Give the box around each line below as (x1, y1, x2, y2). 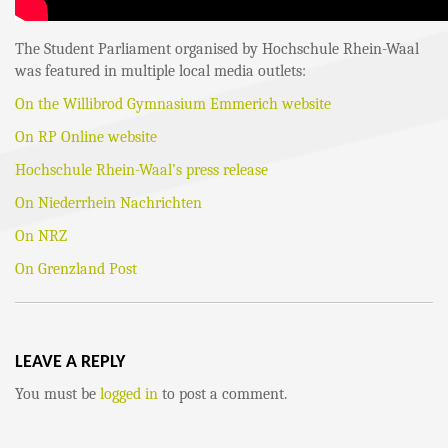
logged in (100, 385, 158, 403)
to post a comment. (158, 385, 287, 403)
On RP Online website (15, 128, 157, 146)
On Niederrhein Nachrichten (15, 194, 202, 212)
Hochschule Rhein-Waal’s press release (15, 161, 268, 179)
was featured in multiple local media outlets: (15, 62, 306, 80)
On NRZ (15, 227, 71, 245)
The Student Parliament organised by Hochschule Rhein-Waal (15, 40, 419, 58)
